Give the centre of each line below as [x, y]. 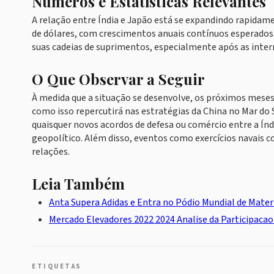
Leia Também [78, 183]
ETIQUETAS [57, 266]
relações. [51, 152]
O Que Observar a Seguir [118, 79]
